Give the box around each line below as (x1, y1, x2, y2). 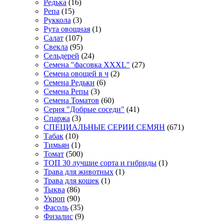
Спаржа (44, 114, 70, 123)
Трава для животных (44, 167, 113, 176)
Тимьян (44, 141, 69, 150)
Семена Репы (44, 87, 89, 96)
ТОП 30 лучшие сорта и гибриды (44, 159, 157, 167)
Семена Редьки (44, 78, 95, 87)
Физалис (44, 212, 73, 221)
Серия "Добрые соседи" (44, 105, 124, 114)
